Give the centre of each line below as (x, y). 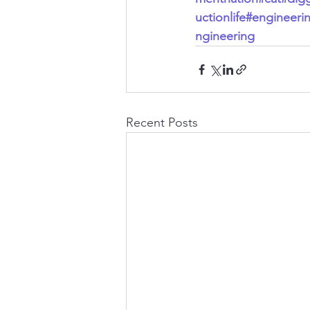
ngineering (225, 36)
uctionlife (220, 18)
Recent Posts (162, 123)
